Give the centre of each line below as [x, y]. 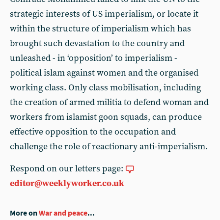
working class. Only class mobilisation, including [105, 88]
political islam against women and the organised [104, 73]
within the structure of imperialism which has [100, 29]
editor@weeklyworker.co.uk [67, 183]
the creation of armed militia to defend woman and [109, 102]
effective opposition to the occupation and [93, 132]
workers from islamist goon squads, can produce [106, 117]
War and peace [63, 213]
